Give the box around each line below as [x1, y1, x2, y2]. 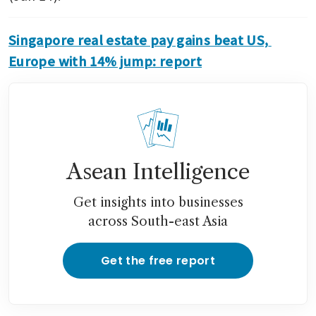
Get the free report [100, 252, 216, 269]
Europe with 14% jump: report [8, 51, 202, 70]
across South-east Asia [88, 213, 228, 229]
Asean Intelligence [66, 158, 250, 185]
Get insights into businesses [73, 194, 243, 210]
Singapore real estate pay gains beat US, [8, 30, 269, 49]
